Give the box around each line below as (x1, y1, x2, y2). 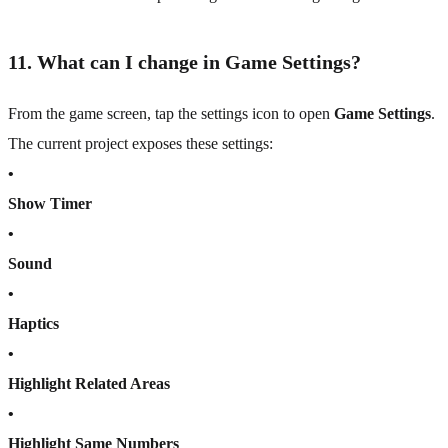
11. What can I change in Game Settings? (8, 51, 361, 74)
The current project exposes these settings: (8, 135, 273, 153)
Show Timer (8, 195, 92, 213)
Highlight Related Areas (8, 375, 170, 393)
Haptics (8, 315, 59, 333)
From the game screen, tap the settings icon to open (8, 105, 334, 123)
